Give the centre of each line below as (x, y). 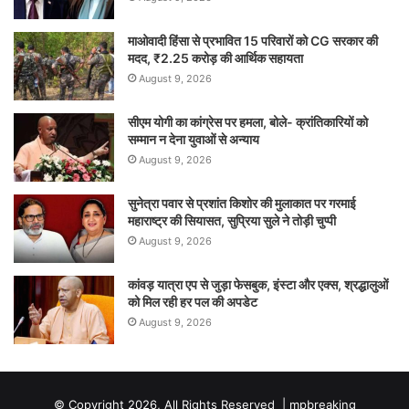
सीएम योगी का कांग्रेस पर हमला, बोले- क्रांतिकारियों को (248, 122)
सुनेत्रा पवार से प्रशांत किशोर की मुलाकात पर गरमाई (242, 203)
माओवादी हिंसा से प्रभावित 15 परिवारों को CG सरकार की (253, 41)
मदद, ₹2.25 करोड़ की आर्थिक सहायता (215, 58)
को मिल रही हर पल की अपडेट (193, 302)
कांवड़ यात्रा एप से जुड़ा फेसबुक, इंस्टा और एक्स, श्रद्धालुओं (258, 284)
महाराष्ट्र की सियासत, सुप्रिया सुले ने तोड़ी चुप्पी (232, 220)
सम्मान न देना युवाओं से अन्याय (194, 139)
